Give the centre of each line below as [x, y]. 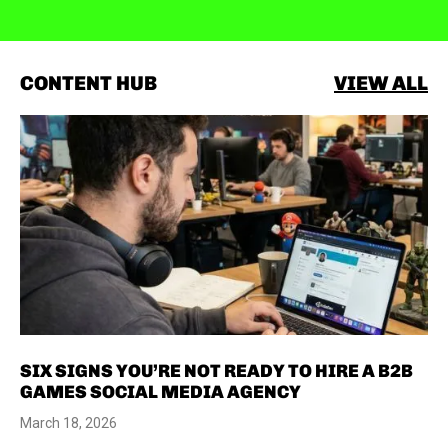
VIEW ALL [381, 82]
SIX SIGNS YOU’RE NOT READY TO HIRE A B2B [216, 370]
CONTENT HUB [88, 82]
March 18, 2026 [68, 422]
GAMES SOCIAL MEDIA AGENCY [160, 391]
